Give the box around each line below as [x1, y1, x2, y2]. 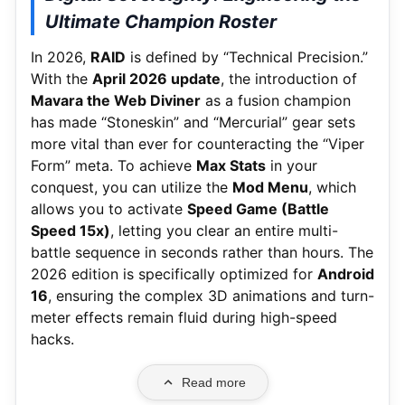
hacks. [31, 329, 74, 348]
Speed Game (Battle [187, 199, 329, 218]
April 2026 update [92, 69, 221, 88]
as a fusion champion [201, 90, 351, 109]
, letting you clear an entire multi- [110, 221, 338, 240]
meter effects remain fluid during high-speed [31, 307, 337, 326]
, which [308, 177, 356, 196]
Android [317, 264, 374, 283]
